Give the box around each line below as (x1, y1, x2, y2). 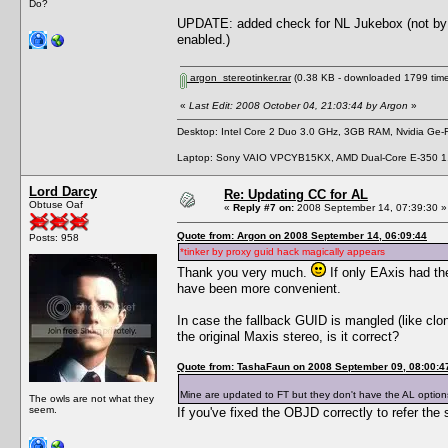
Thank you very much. (177, 264, 311, 280)
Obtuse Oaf (29, 198, 83, 210)
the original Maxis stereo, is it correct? (177, 328, 399, 344)
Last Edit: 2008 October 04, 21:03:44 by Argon (189, 99, 408, 111)
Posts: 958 (29, 231, 79, 243)
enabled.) (177, 31, 230, 47)
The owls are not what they (29, 392, 154, 404)
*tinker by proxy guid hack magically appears (180, 245, 385, 257)
